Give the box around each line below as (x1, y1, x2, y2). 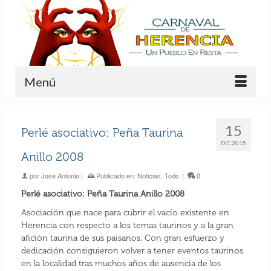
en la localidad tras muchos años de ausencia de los (21, 258, 221, 269)
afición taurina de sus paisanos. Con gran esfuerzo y (21, 233, 224, 244)
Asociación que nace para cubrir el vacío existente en (21, 207, 229, 218)
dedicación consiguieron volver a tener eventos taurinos (21, 246, 243, 256)
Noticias (137, 171, 161, 181)
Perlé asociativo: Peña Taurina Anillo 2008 (21, 189, 184, 200)
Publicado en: (94, 171, 137, 181)
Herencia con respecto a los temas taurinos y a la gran (21, 220, 233, 231)
